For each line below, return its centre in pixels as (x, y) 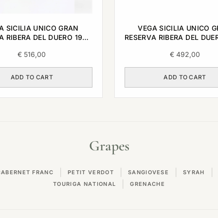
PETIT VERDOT (91, 172)
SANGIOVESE (148, 172)
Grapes (109, 145)
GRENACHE (147, 184)
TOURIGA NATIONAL (85, 184)
